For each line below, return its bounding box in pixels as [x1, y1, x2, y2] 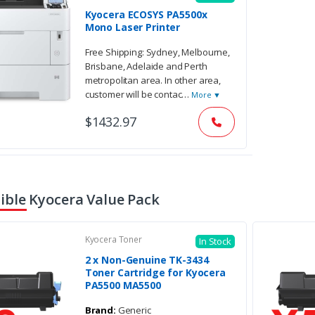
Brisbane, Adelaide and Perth [84, 60, 207, 73]
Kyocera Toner [84, 233, 142, 246]
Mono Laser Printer [84, 20, 181, 34]
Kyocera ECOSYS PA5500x [84, 8, 207, 22]
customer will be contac [84, 88, 182, 101]
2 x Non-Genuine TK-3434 [84, 253, 209, 267]
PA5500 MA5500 [84, 278, 161, 292]
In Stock [198, 235, 231, 248]
